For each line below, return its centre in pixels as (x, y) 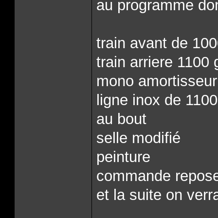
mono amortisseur (157, 81)
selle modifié (138, 138)
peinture (123, 157)
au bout (121, 119)
